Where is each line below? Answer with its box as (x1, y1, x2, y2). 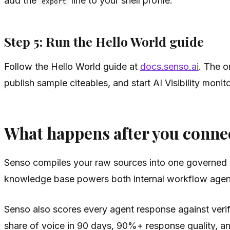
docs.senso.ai (140, 61, 199, 72)
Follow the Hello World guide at (4, 61, 140, 72)
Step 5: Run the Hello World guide (4, 33, 204, 50)
